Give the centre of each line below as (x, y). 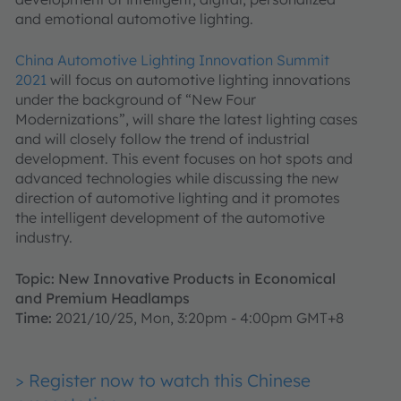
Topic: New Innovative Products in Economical (175, 278)
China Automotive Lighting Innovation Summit (172, 60)
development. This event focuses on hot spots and (184, 158)
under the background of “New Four (136, 99)
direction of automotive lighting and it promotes (178, 198)
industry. (44, 237)
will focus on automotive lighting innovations (199, 80)
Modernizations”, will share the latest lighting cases (187, 119)
